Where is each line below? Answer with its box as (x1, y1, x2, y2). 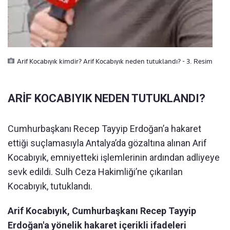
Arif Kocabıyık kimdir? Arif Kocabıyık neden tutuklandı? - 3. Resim (17, 57, 213, 66)
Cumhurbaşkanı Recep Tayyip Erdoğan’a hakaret (8, 123, 201, 135)
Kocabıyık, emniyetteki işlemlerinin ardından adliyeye (8, 152, 220, 163)
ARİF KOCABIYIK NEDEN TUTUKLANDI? (8, 92, 205, 105)
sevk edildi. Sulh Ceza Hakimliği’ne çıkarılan (8, 166, 183, 178)
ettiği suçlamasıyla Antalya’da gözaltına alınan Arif (8, 138, 207, 149)
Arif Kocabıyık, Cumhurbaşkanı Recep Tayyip (8, 205, 196, 217)
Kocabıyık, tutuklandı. (8, 181, 92, 192)
